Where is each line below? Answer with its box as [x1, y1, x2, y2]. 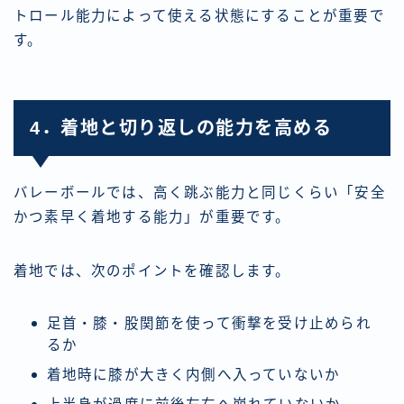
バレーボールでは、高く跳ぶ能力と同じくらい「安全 [14, 185, 386, 201]
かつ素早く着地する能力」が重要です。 [14, 209, 291, 225]
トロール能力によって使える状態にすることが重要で [14, 8, 385, 24]
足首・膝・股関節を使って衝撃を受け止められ [46, 316, 372, 332]
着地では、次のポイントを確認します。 [14, 263, 291, 280]
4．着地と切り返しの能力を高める [30, 118, 332, 139]
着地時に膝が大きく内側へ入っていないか [46, 367, 341, 383]
